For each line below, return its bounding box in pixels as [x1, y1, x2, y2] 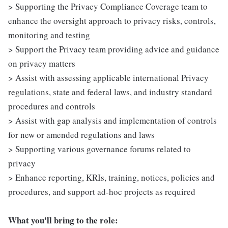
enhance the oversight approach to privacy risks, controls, [8, 15, 216, 26]
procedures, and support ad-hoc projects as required [8, 186, 195, 197]
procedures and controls [8, 100, 95, 112]
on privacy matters [8, 58, 75, 69]
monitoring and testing [8, 29, 90, 41]
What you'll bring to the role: [8, 214, 118, 226]
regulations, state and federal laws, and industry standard [8, 86, 212, 98]
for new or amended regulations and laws [8, 129, 155, 140]
